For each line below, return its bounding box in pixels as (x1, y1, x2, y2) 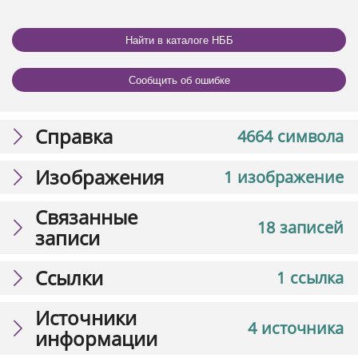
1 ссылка (276, 267, 344, 289)
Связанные (35, 204, 137, 231)
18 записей (257, 217, 344, 239)
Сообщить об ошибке (128, 74, 230, 86)
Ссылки (35, 265, 103, 292)
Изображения (35, 164, 164, 191)
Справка (35, 123, 113, 150)
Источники (35, 304, 137, 332)
